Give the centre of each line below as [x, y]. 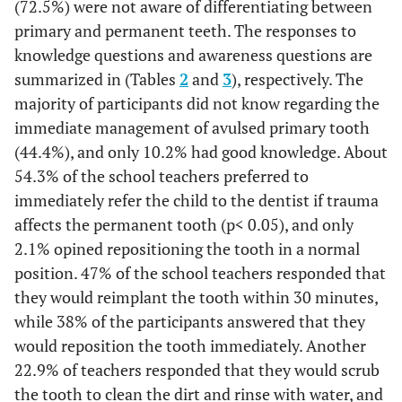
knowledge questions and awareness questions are [193, 55]
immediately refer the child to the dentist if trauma [197, 200]
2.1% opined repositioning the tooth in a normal [187, 249]
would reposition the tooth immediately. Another [190, 345]
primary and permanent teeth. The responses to [185, 31]
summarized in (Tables [97, 79]
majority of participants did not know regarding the [197, 103]
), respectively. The [297, 79]
